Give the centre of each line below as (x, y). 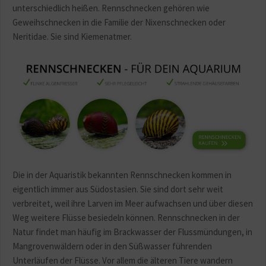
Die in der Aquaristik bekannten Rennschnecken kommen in (122, 175)
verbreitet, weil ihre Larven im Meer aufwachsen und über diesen (133, 204)
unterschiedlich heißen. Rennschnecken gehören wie (111, 8)
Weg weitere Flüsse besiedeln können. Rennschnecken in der (126, 218)
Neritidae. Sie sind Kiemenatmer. (73, 37)
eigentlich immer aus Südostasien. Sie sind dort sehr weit (118, 189)
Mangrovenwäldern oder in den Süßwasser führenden (112, 246)
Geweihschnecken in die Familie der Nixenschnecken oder (119, 22)
